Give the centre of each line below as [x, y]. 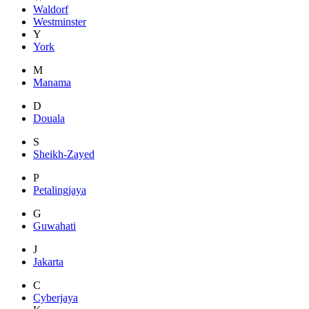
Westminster [60, 22]
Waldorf [51, 10]
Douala [49, 119]
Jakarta [48, 262]
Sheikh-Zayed [64, 154]
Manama [52, 83]
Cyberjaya [56, 298]
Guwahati [54, 226]
